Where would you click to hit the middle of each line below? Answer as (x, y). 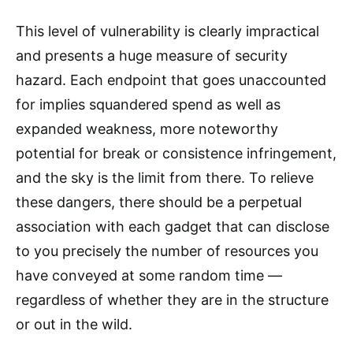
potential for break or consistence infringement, (176, 154)
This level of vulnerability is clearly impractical (167, 32)
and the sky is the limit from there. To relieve (165, 178)
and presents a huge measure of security (152, 56)
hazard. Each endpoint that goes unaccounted (171, 80)
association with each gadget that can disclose (173, 227)
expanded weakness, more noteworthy (147, 129)
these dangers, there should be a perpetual (159, 203)
